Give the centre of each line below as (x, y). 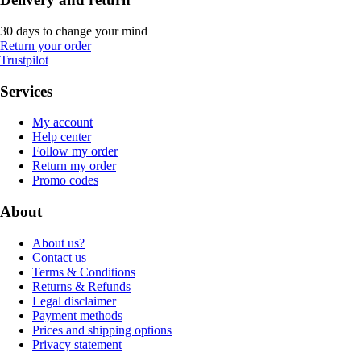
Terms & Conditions (84, 272)
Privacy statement (77, 344)
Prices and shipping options (102, 330)
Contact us (59, 257)
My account (62, 122)
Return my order (74, 166)
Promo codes (65, 180)
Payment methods (77, 315)
